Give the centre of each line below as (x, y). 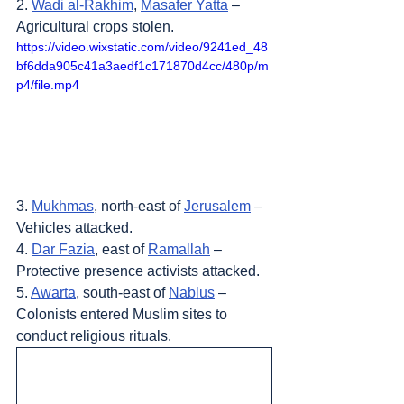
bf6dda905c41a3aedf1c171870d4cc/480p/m (142, 65)
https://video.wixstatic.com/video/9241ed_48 (142, 46)
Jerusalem (217, 207)
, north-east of (139, 207)
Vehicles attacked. (74, 228)
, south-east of (122, 293)
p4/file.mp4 (48, 84)
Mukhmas (63, 207)
